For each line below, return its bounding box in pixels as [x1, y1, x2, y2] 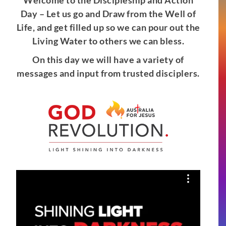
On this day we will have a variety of [32, 54, 184, 66]
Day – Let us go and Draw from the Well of [20, 8, 196, 20]
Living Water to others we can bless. [32, 35, 184, 47]
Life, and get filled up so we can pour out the [16, 22, 200, 33]
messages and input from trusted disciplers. [17, 68, 200, 79]
